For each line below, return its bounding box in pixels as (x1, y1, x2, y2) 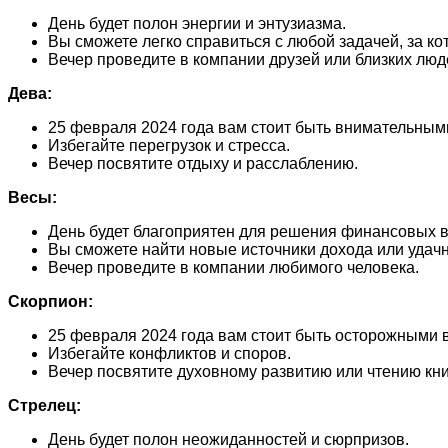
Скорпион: (8, 292, 93, 310)
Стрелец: (8, 396, 81, 414)
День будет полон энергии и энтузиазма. (48, 14, 346, 32)
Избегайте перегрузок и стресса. (48, 136, 290, 154)
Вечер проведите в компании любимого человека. (48, 258, 419, 276)
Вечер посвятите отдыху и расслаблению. (48, 154, 358, 172)
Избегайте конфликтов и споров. (48, 344, 291, 362)
